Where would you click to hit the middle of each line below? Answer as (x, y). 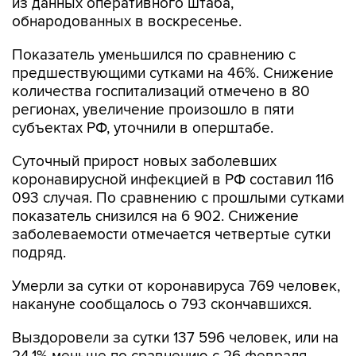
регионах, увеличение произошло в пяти (153, 110)
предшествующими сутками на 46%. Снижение (173, 74)
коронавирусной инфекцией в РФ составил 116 (173, 180)
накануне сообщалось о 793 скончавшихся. (162, 305)
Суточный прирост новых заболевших (144, 162)
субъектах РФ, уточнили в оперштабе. (143, 128)
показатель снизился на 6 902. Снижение (155, 217)
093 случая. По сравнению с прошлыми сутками (178, 198)
